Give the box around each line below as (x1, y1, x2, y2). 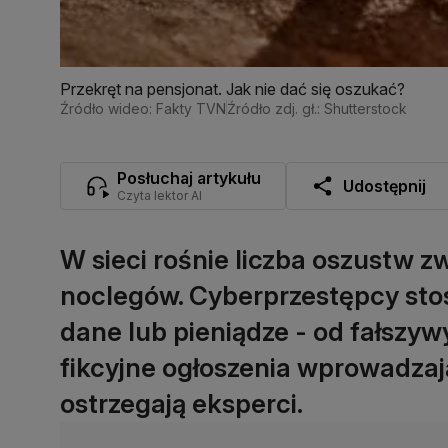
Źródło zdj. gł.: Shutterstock (227, 99, 407, 117)
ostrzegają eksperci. (60, 387, 303, 419)
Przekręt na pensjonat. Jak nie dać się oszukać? (60, 78, 405, 99)
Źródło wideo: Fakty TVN (60, 99, 226, 117)
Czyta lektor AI (117, 187, 202, 203)
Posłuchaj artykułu (117, 167, 261, 188)
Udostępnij (343, 175, 426, 196)
